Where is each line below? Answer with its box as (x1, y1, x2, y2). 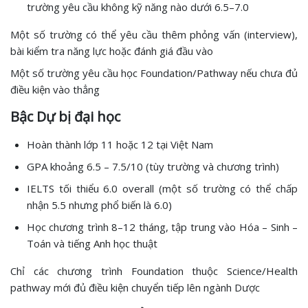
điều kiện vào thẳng (10, 82, 100, 96)
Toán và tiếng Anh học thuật (27, 236, 157, 250)
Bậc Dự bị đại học (10, 107, 124, 126)
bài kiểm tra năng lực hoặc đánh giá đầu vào (10, 43, 213, 58)
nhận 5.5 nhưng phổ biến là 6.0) (27, 197, 172, 212)
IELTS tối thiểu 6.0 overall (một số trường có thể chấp (27, 181, 298, 195)
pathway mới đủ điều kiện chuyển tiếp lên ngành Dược (10, 280, 260, 294)
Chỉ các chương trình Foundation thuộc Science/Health (10, 263, 298, 278)
